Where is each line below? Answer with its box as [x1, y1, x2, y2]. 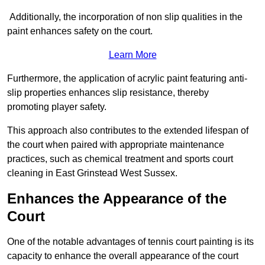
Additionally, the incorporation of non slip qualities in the [7, 12, 243, 22]
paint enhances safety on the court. [7, 26, 153, 37]
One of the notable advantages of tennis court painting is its [7, 237, 254, 247]
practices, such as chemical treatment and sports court [7, 154, 233, 164]
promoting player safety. [7, 102, 106, 112]
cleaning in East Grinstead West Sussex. [7, 168, 177, 179]
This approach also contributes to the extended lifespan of [7, 125, 248, 136]
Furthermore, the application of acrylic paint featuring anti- [7, 73, 247, 84]
